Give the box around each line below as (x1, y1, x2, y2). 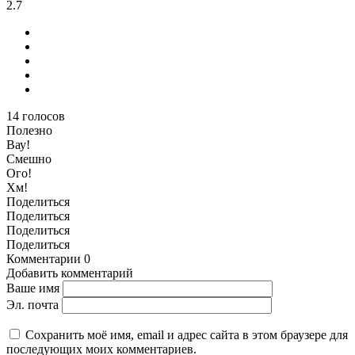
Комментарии (6, 252, 81, 266)
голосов (22, 109, 65, 124)
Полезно (6, 124, 52, 138)
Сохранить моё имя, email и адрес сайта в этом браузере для (25, 328, 348, 342)
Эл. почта (6, 298, 59, 312)
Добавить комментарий (6, 266, 133, 281)
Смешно (6, 152, 52, 166)
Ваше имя (6, 281, 59, 296)
